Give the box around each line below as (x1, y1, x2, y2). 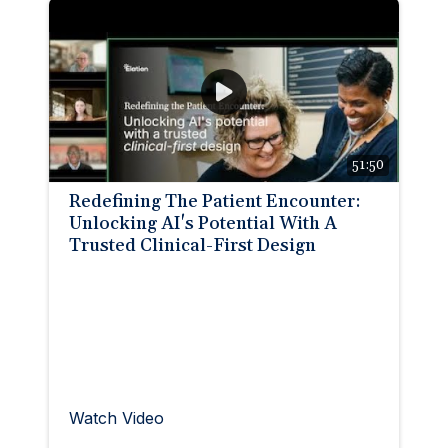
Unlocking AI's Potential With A (69, 211, 336, 235)
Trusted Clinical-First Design (69, 233, 316, 257)
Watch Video (69, 407, 164, 428)
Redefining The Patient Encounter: (69, 189, 361, 213)
